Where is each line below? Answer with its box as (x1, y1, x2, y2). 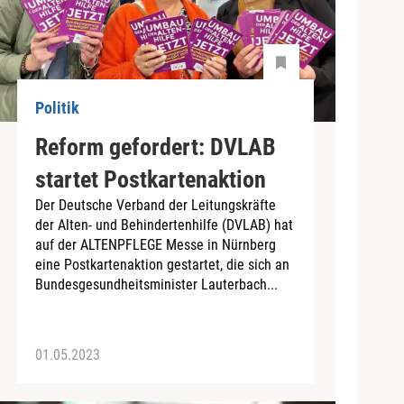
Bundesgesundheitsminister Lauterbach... (34, 275, 278, 293)
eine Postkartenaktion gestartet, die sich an (34, 255, 289, 273)
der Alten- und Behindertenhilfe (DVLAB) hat (34, 216, 293, 234)
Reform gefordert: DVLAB (34, 133, 276, 161)
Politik (34, 98, 79, 118)
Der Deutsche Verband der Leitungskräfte (34, 196, 276, 214)
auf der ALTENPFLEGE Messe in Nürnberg (34, 235, 276, 253)
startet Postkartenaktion (34, 165, 266, 193)
